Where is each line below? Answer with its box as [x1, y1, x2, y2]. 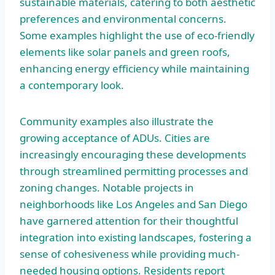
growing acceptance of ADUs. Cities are [20, 130, 210, 145]
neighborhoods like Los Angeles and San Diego [20, 196, 247, 211]
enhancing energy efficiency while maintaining [20, 61, 249, 76]
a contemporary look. [20, 77, 124, 92]
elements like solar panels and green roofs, [20, 44, 230, 59]
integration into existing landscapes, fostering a [20, 230, 252, 244]
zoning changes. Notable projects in [20, 180, 194, 195]
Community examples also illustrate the [20, 114, 214, 128]
